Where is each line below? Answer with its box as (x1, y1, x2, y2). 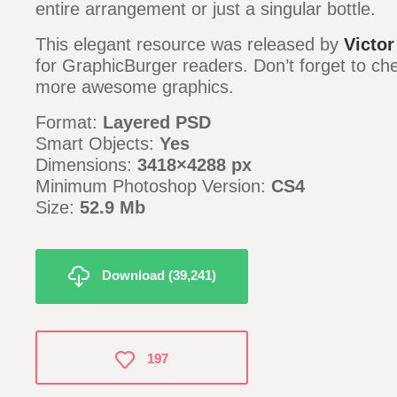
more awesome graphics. (35, 77, 234, 97)
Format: (35, 113, 103, 132)
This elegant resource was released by (35, 35, 344, 54)
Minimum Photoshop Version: (35, 176, 271, 196)
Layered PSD (103, 113, 211, 132)
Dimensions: (35, 155, 137, 175)
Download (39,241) (101, 267, 216, 283)
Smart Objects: (35, 134, 160, 153)
